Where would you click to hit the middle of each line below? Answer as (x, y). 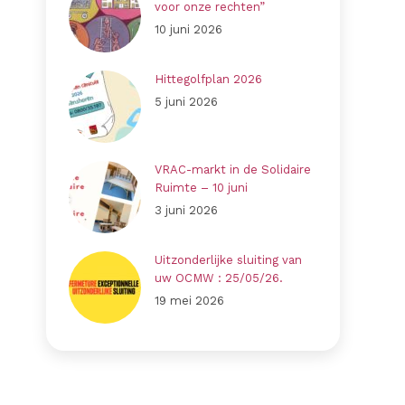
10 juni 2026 (188, 29)
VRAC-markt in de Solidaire (233, 169)
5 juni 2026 (186, 101)
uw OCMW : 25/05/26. (219, 278)
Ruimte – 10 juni (201, 187)
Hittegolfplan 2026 (208, 79)
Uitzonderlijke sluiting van (228, 259)
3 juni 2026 (186, 210)
